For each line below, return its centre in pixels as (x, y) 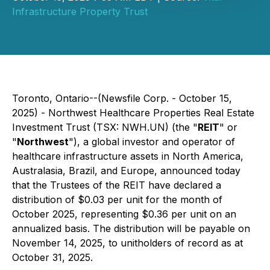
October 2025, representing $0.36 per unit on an (124, 214)
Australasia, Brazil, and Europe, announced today (126, 171)
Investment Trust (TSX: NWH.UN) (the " (105, 127)
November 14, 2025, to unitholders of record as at (127, 243)
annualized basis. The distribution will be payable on (131, 228)
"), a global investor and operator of (152, 142)
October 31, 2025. (52, 257)
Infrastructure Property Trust (80, 11)
